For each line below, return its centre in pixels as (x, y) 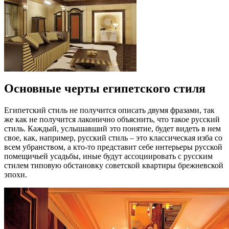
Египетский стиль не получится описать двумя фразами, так (109, 110)
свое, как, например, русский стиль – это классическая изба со (113, 138)
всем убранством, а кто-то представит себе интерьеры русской (113, 147)
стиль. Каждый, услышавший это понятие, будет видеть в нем (112, 128)
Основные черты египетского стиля (105, 88)
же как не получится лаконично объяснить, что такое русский (112, 119)
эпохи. (16, 174)
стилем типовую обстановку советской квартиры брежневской (114, 165)
